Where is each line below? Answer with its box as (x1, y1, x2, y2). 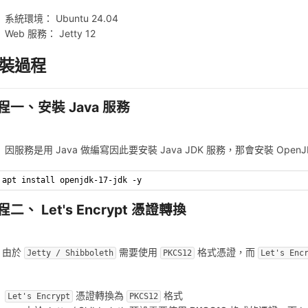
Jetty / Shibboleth (27, 247, 114, 258)
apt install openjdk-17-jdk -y (2, 175, 142, 186)
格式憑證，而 (195, 245, 258, 258)
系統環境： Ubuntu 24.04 (5, 12, 119, 25)
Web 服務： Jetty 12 (5, 27, 96, 40)
